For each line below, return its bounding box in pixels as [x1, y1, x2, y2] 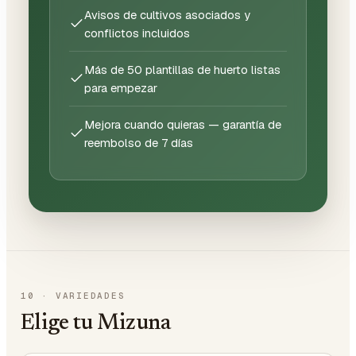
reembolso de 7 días [84, 134, 193, 150]
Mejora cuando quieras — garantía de [84, 116, 281, 132]
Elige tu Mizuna [21, 311, 171, 335]
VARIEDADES [55, 289, 126, 301]
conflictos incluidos [84, 25, 190, 41]
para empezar [84, 79, 157, 95]
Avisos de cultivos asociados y [84, 6, 250, 22]
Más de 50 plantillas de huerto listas [84, 61, 281, 77]
